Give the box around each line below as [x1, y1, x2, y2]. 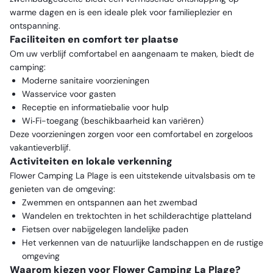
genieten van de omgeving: [10, 183, 115, 194]
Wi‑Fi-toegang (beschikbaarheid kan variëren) [22, 115, 204, 126]
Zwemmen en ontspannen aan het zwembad [22, 197, 197, 208]
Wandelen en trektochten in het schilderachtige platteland [22, 210, 252, 221]
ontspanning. [10, 20, 60, 31]
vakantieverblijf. [10, 142, 71, 153]
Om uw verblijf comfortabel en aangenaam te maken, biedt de [10, 48, 254, 59]
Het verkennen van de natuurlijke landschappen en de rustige [22, 237, 263, 248]
